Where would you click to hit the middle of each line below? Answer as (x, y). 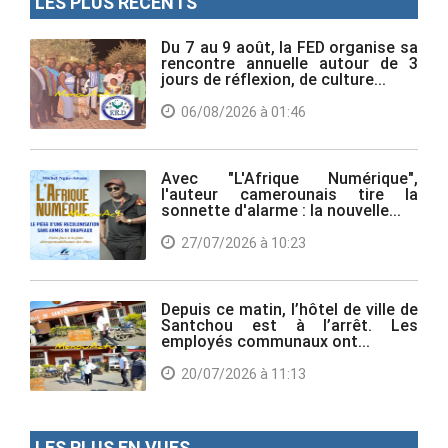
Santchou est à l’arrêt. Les (289, 324)
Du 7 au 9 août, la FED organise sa (289, 46)
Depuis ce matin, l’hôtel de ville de (289, 308)
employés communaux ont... (266, 340)
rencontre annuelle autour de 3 (289, 62)
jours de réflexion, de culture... (274, 78)
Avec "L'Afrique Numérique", (289, 177)
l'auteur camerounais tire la (289, 193)
